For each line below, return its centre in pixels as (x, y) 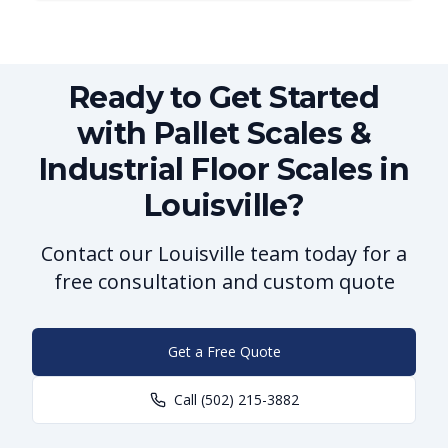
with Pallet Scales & (224, 134)
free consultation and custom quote (224, 282)
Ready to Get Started (224, 98)
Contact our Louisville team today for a (224, 254)
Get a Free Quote (224, 352)
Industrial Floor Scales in (224, 170)
